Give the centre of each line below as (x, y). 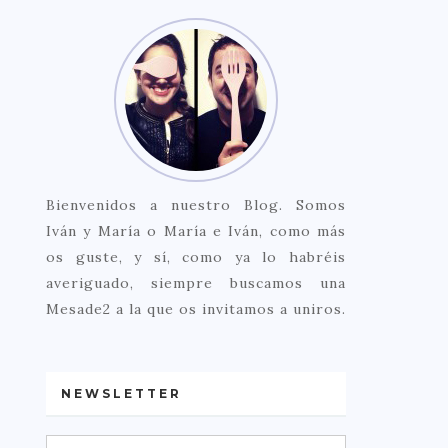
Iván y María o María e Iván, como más (196, 231)
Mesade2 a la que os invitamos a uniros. (196, 309)
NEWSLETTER (121, 393)
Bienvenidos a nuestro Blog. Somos (196, 205)
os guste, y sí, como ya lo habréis (196, 257)
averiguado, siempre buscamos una (196, 283)
